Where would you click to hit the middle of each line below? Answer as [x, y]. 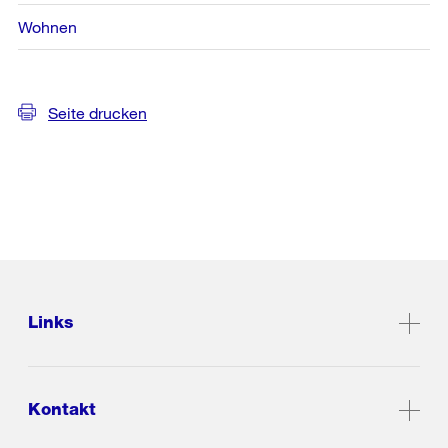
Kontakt [62, 409]
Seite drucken [97, 112]
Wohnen [47, 26]
